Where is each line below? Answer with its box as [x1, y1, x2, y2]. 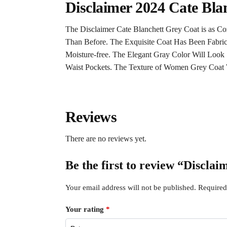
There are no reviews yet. [65, 134, 146, 143]
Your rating [65, 205, 106, 214]
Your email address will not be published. [65, 183, 196, 192]
